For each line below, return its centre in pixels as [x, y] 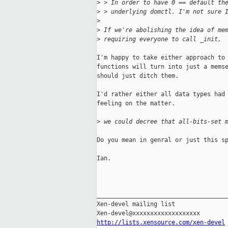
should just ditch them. [138, 76]
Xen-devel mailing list [136, 204]
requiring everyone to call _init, [163, 39]
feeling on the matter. [136, 104]
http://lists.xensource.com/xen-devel [161, 223]
